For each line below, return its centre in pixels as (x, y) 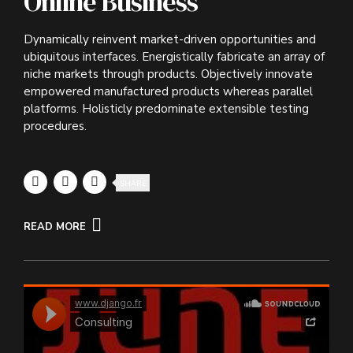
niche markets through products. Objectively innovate (168, 74)
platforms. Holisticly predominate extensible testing (166, 109)
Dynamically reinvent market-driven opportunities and (170, 40)
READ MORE (55, 227)
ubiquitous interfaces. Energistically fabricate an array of (174, 57)
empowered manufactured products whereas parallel (168, 92)
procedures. (55, 126)
